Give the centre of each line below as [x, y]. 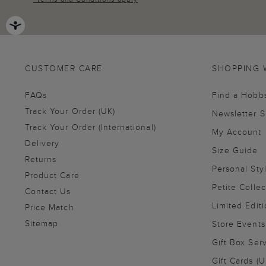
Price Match [50, 207]
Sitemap [42, 223]
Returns [41, 159]
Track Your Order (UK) [70, 111]
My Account [237, 132]
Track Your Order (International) [91, 127]
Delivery [42, 143]
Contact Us [48, 191]
